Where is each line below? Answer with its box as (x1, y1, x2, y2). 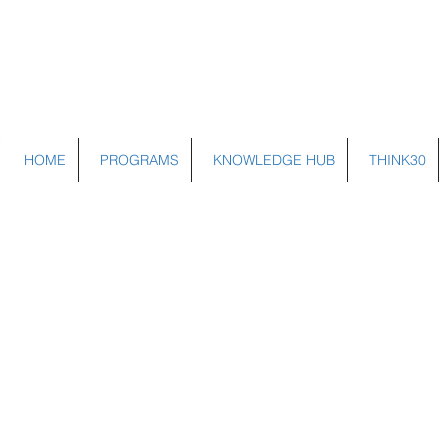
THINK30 (369, 151, 426, 169)
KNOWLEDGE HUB (213, 151, 335, 169)
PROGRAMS (100, 151, 179, 169)
